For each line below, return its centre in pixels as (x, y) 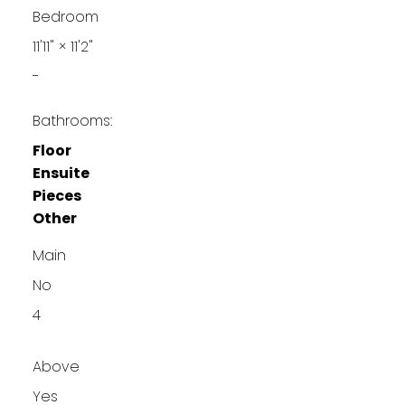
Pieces (57, 195)
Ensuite (61, 173)
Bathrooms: (72, 120)
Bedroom (65, 16)
